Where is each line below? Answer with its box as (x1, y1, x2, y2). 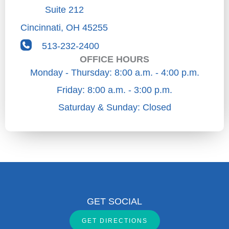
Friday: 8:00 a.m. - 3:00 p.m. (57, 84, 172, 95)
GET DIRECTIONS (81, 217, 148, 224)
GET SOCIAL (87, 196, 142, 207)
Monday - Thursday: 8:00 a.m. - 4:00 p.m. (30, 67, 199, 78)
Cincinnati (20, 22, 61, 33)
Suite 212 (44, 5, 84, 15)
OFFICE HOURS (80, 54, 149, 64)
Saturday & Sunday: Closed (58, 102, 171, 112)
